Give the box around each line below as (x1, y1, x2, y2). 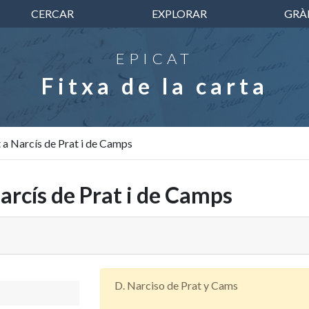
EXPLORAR (151, 7, 207, 20)
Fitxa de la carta (41, 72, 268, 99)
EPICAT (116, 49, 193, 68)
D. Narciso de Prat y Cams (114, 279, 238, 292)
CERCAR (31, 7, 74, 20)
